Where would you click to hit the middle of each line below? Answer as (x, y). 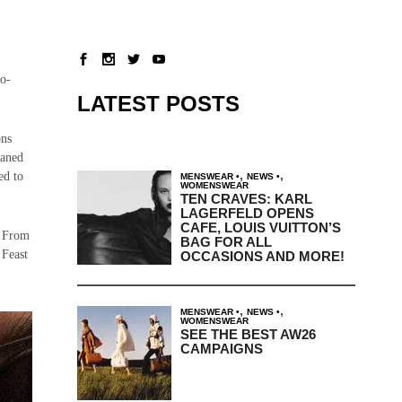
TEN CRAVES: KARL (246, 198)
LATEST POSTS (158, 103)
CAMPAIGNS (221, 348)
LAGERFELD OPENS (247, 213)
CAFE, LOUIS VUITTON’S (260, 227)
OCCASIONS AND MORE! (262, 256)
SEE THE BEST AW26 (248, 334)
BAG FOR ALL (226, 241)
